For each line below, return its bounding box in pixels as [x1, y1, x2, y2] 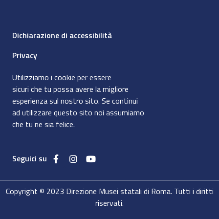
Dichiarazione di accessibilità [12, 29, 112, 41]
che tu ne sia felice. [12, 118, 75, 130]
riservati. [95, 197, 124, 209]
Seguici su [12, 152, 47, 164]
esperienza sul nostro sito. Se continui [12, 94, 138, 107]
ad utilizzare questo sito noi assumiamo [12, 106, 144, 118]
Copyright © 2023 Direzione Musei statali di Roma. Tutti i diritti [5, 185, 214, 197]
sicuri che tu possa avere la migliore [12, 83, 129, 95]
